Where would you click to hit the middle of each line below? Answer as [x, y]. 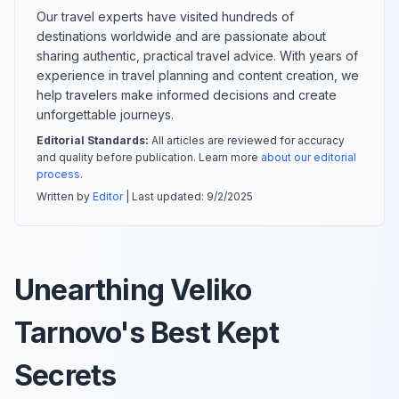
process [58, 174]
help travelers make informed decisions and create [187, 94]
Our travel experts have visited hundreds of [165, 16]
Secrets [65, 375]
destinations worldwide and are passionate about [181, 36]
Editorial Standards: [93, 140]
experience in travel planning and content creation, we [198, 75]
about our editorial [309, 157]
